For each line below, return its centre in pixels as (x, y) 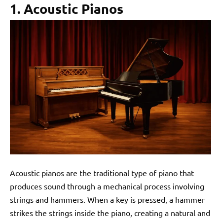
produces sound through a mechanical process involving (107, 186)
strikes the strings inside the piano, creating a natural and (110, 212)
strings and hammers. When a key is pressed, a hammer (107, 199)
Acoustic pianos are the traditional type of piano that (102, 172)
